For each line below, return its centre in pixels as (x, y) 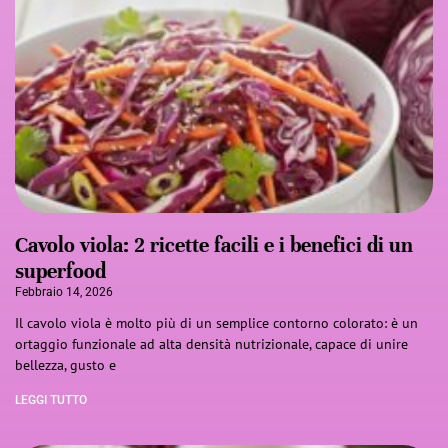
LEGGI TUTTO (51, 399)
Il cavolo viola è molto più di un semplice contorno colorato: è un (216, 322)
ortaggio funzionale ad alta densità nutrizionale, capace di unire (211, 343)
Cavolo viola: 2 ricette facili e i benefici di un (214, 245)
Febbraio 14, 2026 (64, 291)
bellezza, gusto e (65, 364)
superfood (60, 271)
